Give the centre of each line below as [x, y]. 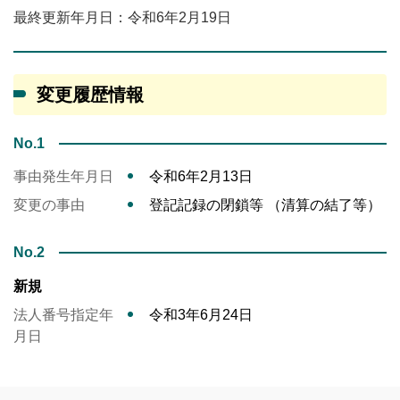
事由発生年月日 [63, 177]
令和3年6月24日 [201, 315]
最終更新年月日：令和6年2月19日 [122, 18]
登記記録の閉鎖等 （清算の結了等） [265, 205]
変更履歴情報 [90, 95]
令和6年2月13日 [201, 177]
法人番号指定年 [63, 315]
